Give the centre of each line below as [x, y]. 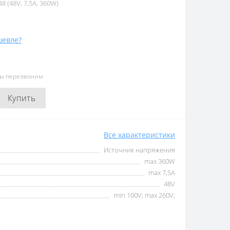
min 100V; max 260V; [145, 195]
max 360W [160, 161]
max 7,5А [162, 172]
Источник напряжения [139, 150]
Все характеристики [139, 135]
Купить [22, 98]
